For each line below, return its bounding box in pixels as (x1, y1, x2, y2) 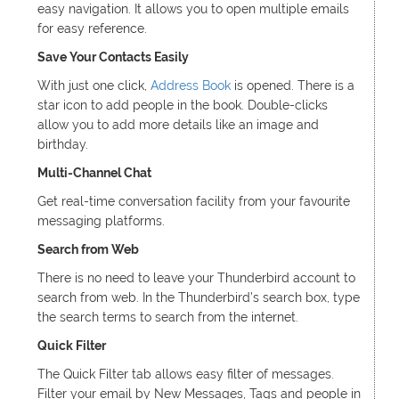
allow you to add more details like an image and (37, 118, 319, 132)
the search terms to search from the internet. (37, 310, 298, 324)
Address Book (150, 78, 231, 93)
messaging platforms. (37, 214, 165, 228)
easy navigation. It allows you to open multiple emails (37, 2, 349, 16)
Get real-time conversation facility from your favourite (37, 194, 350, 208)
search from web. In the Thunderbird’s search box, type (37, 290, 360, 305)
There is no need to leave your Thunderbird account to (37, 271, 355, 285)
